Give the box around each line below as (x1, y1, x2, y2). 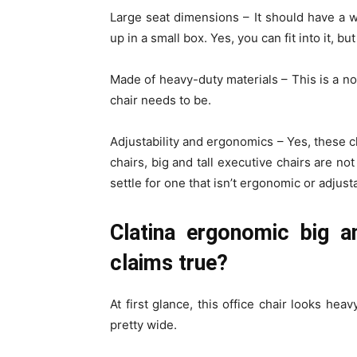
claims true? (110, 250, 228, 276)
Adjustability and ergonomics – (110, 134, 287, 149)
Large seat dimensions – (110, 10, 254, 25)
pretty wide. (110, 317, 180, 332)
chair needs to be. (110, 92, 214, 108)
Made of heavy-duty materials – (110, 72, 292, 87)
